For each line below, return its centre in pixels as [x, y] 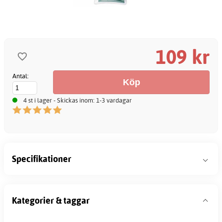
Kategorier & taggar [51, 200]
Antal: [21, 76]
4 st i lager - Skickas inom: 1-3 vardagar [78, 100]
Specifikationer [42, 159]
